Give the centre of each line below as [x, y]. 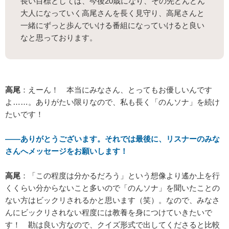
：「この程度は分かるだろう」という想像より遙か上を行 [120, 176]
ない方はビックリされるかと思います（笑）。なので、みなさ [112, 200]
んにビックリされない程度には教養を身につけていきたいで [109, 213]
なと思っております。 [59, 38]
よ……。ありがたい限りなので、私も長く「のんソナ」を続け [112, 102]
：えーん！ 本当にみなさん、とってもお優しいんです [116, 90]
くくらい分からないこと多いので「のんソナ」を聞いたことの [112, 188]
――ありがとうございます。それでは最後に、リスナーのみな [112, 139]
